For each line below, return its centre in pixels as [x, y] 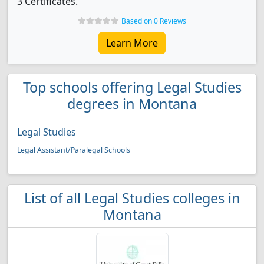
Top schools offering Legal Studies [132, 87]
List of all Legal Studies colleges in [132, 198]
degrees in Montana [132, 104]
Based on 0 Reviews [154, 21]
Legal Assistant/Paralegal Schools [74, 150]
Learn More [132, 43]
